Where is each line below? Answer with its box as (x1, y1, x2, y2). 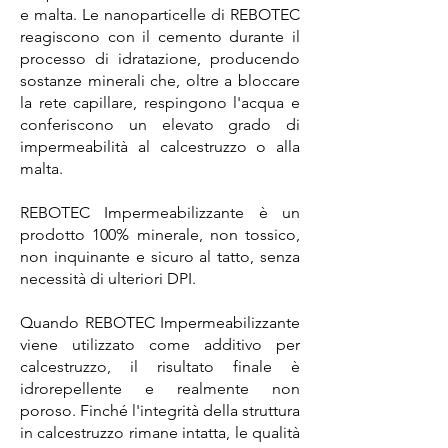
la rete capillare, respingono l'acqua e (20, 93, 300, 112)
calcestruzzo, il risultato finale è (20, 357, 300, 376)
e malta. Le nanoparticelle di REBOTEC (20, 5, 300, 24)
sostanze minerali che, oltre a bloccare (20, 71, 300, 90)
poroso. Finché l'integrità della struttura (20, 401, 300, 420)
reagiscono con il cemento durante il (20, 27, 300, 46)
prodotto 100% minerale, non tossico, (20, 225, 300, 244)
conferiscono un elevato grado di (20, 115, 300, 134)
